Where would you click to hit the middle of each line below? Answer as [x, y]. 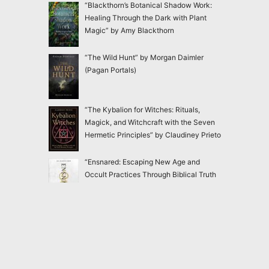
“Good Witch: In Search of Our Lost [142, 214]
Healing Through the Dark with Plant [145, 17]
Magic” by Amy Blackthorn [129, 30]
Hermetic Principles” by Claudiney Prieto [153, 134]
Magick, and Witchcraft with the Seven [150, 122]
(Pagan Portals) [110, 70]
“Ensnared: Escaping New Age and [142, 162]
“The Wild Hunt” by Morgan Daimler [144, 57]
